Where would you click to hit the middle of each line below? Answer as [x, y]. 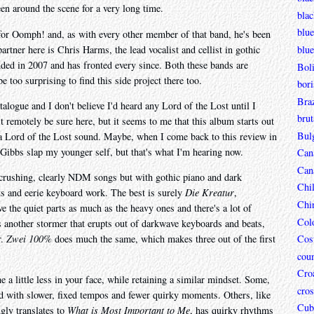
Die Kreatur [210, 193]
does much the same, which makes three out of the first [164, 239]
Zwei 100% [29, 239]
